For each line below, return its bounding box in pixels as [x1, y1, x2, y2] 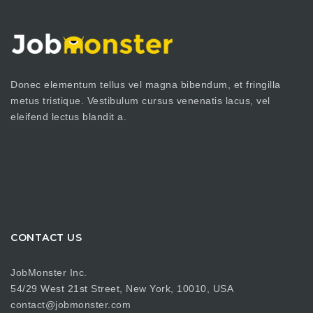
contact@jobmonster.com [10, 298, 131, 310]
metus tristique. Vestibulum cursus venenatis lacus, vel [10, 95, 270, 106]
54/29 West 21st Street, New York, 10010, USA [10, 282, 233, 294]
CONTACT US [10, 231, 82, 244]
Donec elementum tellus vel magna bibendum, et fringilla [10, 79, 281, 90]
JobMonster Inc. [10, 266, 87, 278]
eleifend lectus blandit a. [10, 111, 126, 122]
